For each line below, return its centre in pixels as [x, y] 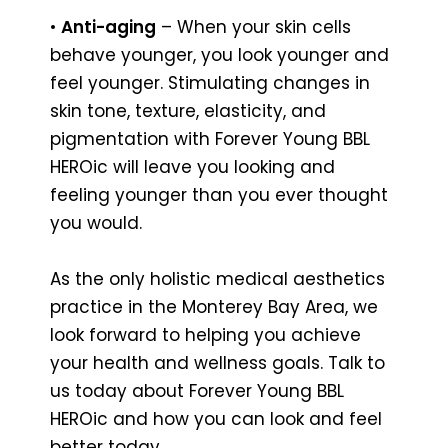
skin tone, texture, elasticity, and [188, 110]
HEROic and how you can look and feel [216, 418]
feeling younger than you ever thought [219, 194]
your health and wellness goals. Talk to [217, 362]
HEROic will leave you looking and [192, 166]
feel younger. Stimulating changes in [210, 82]
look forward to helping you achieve [205, 334]
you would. [96, 222]
